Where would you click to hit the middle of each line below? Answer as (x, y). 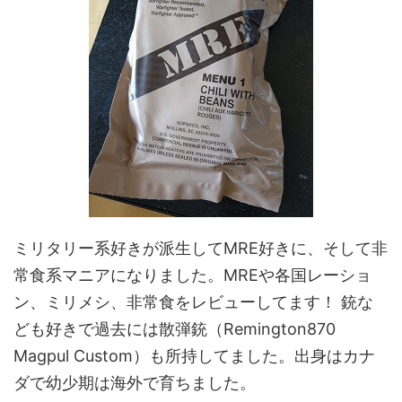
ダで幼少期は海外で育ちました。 (135, 383)
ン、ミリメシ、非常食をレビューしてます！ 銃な (193, 302)
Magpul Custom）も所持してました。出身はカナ (194, 356)
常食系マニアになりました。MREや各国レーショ (192, 275)
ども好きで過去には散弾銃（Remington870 (175, 329)
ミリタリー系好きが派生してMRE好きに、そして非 (201, 248)
